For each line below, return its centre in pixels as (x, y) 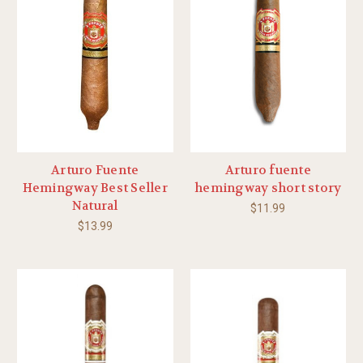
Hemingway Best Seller (95, 188)
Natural (95, 206)
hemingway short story (268, 188)
